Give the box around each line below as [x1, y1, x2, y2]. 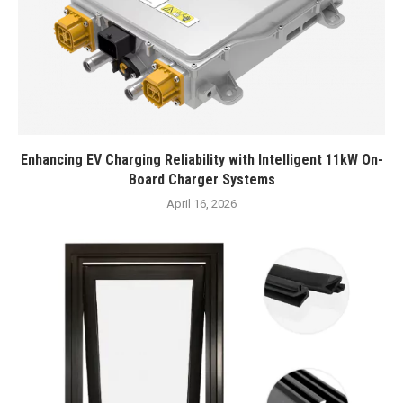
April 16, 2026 [166, 197, 237, 210]
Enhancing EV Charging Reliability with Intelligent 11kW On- [20, 151, 383, 168]
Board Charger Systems [128, 171, 275, 188]
